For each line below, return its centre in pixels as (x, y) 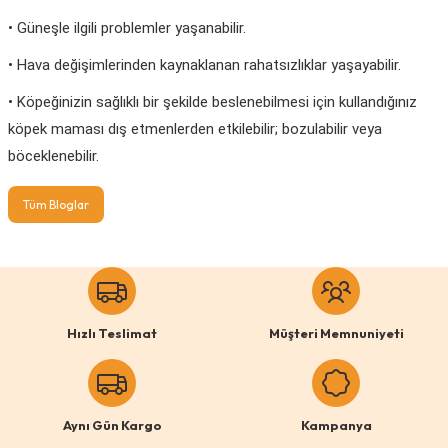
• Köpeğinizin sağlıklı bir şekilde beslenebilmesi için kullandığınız (212, 102)
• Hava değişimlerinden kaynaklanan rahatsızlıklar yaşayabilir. (204, 65)
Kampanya (336, 425)
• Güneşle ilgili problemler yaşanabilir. (127, 28)
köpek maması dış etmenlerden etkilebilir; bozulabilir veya (195, 129)
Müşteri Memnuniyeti (336, 333)
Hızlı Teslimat (112, 333)
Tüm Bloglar (56, 205)
